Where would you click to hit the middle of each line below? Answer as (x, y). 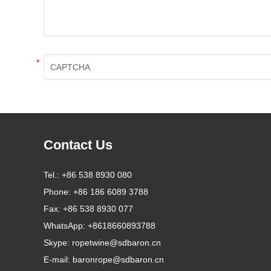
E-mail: (58, 259)
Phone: (58, 191)
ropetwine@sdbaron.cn (116, 242)
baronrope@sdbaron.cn (118, 259)
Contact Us (78, 145)
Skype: (58, 242)
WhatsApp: (66, 225)
